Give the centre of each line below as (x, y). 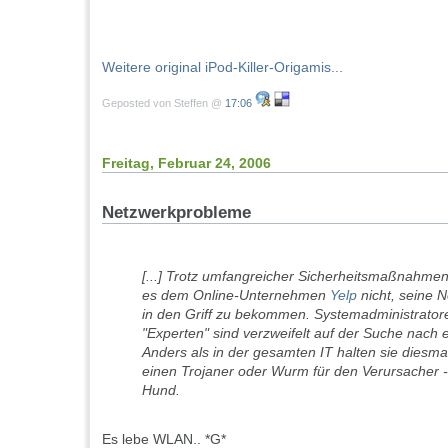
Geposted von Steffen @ (163, 102)
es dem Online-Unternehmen (236, 295)
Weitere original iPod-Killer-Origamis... (222, 67)
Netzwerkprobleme (176, 213)
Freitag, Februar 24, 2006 (186, 162)
